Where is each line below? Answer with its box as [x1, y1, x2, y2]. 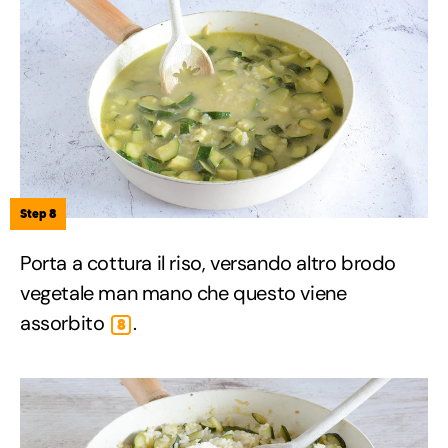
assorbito [20, 310, 109, 337]
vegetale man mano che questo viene [20, 280, 347, 307]
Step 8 [20, 206, 56, 222]
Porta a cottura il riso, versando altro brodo [20, 250, 397, 277]
